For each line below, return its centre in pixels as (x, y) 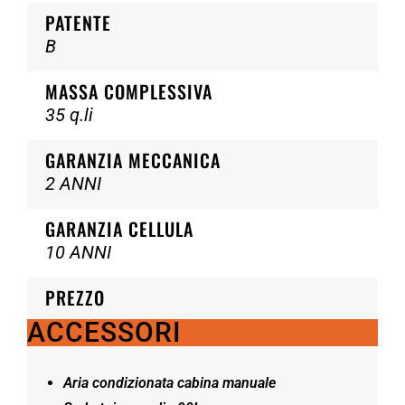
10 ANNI (78, 252)
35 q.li (69, 115)
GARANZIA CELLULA (119, 229)
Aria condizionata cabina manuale (170, 383)
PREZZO (75, 297)
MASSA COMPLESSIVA (129, 91)
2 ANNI (73, 184)
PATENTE (78, 23)
